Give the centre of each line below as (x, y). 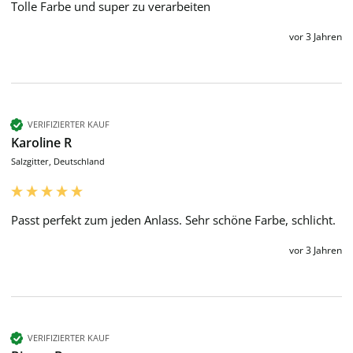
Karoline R (41, 142)
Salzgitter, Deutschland (58, 161)
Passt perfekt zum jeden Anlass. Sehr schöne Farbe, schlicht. (173, 219)
